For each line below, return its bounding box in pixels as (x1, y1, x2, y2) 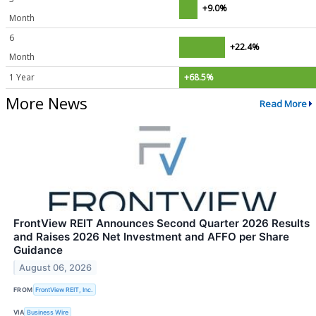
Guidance (13, 243, 63, 257)
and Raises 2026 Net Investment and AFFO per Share (13, 230, 289, 244)
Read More (259, 97, 307, 110)
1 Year (9, 71, 35, 83)
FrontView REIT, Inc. (35, 285, 94, 293)
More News (6, 92, 87, 114)
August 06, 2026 (19, 262, 92, 274)
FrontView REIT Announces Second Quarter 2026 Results (13, 217, 310, 231)
